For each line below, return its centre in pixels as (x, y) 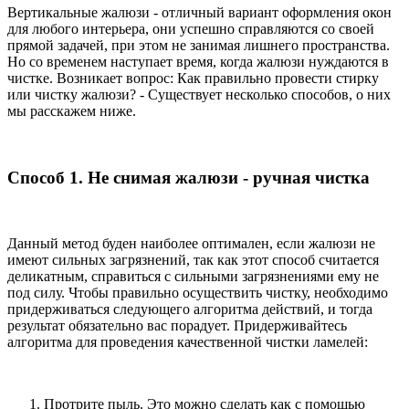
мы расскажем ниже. (72, 110)
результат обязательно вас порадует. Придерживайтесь (177, 326)
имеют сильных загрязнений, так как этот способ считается (193, 260)
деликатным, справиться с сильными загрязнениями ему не (193, 277)
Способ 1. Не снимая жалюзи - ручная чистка (189, 177)
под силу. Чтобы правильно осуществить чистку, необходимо (198, 293)
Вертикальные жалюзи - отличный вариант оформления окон (199, 12)
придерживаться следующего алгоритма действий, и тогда (190, 309)
